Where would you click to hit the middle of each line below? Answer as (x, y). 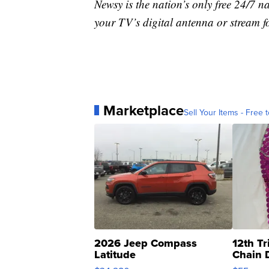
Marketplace (144, 110)
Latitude (115, 254)
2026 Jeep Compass (146, 243)
